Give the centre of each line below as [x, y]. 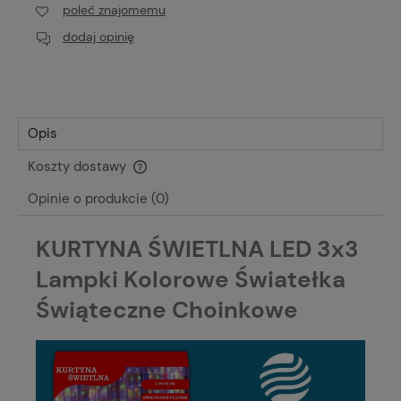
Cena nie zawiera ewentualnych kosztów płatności [167, 177]
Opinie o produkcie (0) [98, 198]
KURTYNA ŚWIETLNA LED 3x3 [197, 248]
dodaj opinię [98, 36]
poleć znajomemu [114, 10]
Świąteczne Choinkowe [167, 309]
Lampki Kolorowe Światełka [191, 279]
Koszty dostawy [79, 166]
